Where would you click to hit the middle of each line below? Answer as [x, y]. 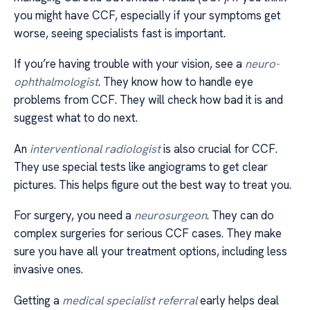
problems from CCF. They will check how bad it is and [148, 100]
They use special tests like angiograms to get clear [141, 166]
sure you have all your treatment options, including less [151, 252]
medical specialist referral [130, 300]
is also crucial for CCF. [219, 148]
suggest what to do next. [76, 118]
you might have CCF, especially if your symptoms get [147, 15]
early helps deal [238, 300]
